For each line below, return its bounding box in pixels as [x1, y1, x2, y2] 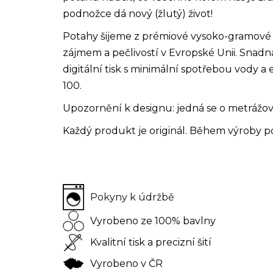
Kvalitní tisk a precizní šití [90, 236, 211, 248]
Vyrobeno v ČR [90, 257, 163, 269]
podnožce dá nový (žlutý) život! [63, 8, 213, 19]
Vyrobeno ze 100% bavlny [90, 214, 216, 227]
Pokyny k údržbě [90, 191, 174, 203]
